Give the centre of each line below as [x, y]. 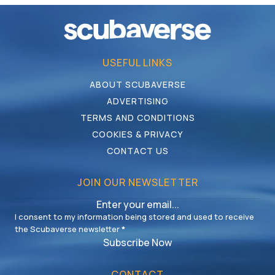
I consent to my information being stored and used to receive [134, 217]
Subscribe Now [137, 242]
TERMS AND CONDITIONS [137, 118]
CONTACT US [137, 151]
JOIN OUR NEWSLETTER [137, 183]
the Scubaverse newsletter [67, 229]
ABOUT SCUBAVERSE [137, 85]
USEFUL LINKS [137, 63]
